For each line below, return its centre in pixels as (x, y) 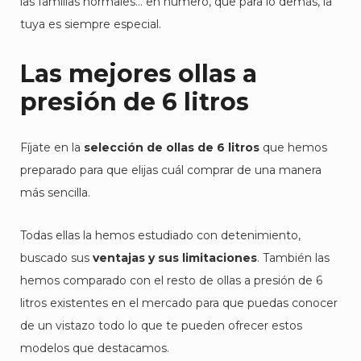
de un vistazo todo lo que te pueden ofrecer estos (161, 326)
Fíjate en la (52, 147)
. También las (293, 258)
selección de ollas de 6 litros (172, 147)
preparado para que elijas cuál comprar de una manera (171, 170)
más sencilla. (55, 193)
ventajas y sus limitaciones (175, 258)
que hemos (293, 147)
